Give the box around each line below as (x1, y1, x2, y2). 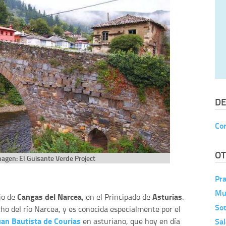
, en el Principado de (82, 191, 152, 202)
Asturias (152, 190, 182, 202)
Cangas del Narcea (17, 190, 82, 202)
